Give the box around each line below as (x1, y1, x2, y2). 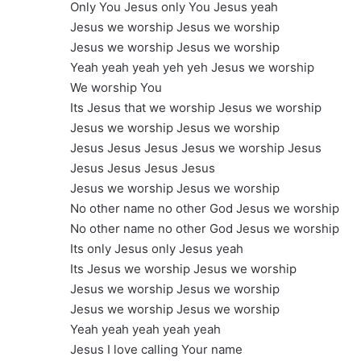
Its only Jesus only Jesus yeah (70, 241, 243, 257)
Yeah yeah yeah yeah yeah (70, 322, 221, 338)
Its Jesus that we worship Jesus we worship (70, 100, 322, 116)
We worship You (70, 80, 162, 96)
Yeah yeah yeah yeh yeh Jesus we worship (70, 60, 314, 76)
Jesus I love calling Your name (70, 342, 243, 358)
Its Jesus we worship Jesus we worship (70, 261, 297, 277)
